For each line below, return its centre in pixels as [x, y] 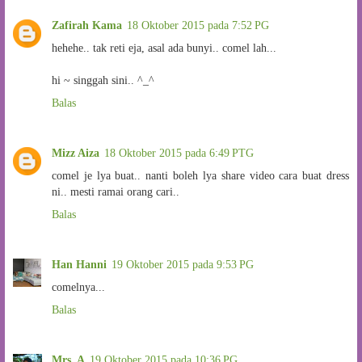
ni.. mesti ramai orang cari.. [116, 191]
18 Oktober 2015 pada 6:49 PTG [179, 152]
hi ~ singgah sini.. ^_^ [103, 80]
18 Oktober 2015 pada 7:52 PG [198, 25]
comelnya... [78, 286]
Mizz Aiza [76, 152]
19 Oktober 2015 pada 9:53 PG [183, 264]
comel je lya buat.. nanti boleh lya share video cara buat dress [200, 175]
